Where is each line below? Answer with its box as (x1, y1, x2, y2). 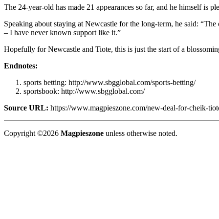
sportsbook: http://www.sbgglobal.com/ (23, 87, 145, 95)
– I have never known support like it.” (4, 28, 121, 37)
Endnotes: (4, 61, 38, 70)
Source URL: (4, 103, 48, 112)
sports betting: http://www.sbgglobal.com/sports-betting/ (23, 78, 196, 87)
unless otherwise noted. (104, 129, 177, 137)
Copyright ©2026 (4, 129, 61, 137)
